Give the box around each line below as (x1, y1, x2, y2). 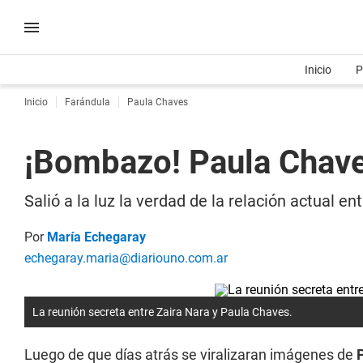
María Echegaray (47, 229, 146, 245)
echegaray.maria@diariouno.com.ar (24, 250, 228, 266)
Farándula (65, 96, 110, 108)
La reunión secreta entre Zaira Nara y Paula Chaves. (32, 305, 293, 318)
